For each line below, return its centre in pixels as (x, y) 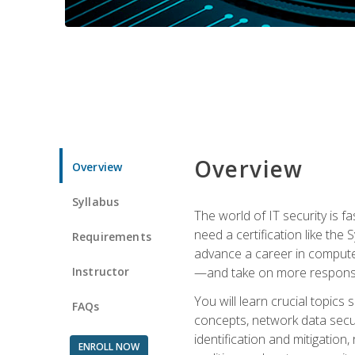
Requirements (112, 236)
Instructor (101, 271)
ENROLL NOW (109, 346)
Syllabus (96, 201)
